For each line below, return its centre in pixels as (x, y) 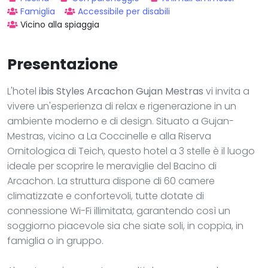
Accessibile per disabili (124, 11)
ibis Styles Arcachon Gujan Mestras (121, 91)
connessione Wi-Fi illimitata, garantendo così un (119, 211)
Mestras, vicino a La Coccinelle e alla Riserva (109, 136)
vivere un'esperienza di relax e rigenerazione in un (122, 106)
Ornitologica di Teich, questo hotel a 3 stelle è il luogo (131, 151)
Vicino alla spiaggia (60, 24)
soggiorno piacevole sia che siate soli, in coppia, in (125, 226)
